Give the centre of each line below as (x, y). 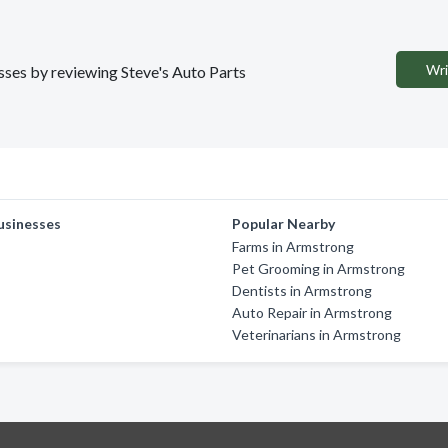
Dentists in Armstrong (302, 290)
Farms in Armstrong (293, 246)
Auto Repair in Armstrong (312, 312)
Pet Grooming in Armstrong (319, 268)
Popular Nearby (284, 223)
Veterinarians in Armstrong (317, 334)
